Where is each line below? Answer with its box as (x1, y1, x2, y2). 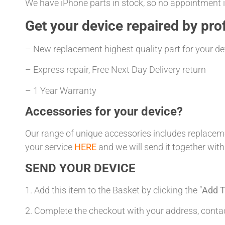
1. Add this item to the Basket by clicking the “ (25, 184, 202, 195)
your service (25, 142, 74, 153)
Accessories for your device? (25, 104, 183, 119)
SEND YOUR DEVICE (25, 161, 136, 175)
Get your (25, 18, 82, 34)
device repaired (82, 18, 179, 34)
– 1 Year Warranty (25, 85, 96, 96)
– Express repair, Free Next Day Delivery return (25, 64, 206, 75)
